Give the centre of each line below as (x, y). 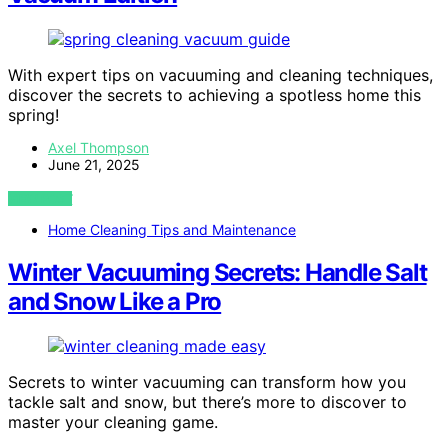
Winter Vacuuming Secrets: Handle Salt (217, 272)
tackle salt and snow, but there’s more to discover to (207, 401)
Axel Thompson (98, 147)
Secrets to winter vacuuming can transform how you (207, 381)
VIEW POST (40, 198)
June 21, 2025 (94, 164)
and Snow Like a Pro (115, 301)
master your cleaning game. (113, 421)
